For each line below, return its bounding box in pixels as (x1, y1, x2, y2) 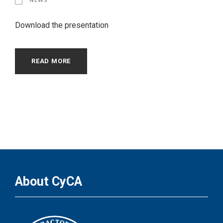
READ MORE (31, 57, 71, 65)
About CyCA (15, 174, 82, 189)
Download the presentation (15, 20, 109, 30)
